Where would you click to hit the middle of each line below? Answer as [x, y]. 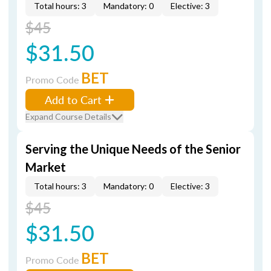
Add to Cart [73, 100]
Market [46, 167]
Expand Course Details [68, 116]
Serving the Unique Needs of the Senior [133, 149]
